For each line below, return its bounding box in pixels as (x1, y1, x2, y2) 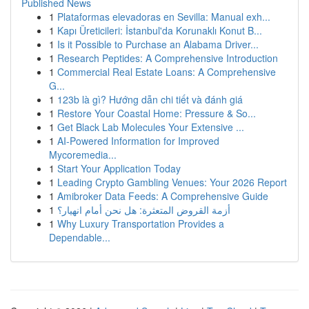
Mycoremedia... (49, 148, 117, 161)
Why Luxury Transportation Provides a (57, 217, 224, 230)
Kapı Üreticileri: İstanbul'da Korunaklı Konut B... (57, 23, 262, 37)
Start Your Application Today (57, 161, 181, 175)
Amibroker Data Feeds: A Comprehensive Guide (57, 189, 268, 203)
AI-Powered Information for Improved (57, 134, 219, 148)
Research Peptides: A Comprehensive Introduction (57, 51, 278, 65)
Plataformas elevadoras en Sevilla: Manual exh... (57, 10, 270, 23)
